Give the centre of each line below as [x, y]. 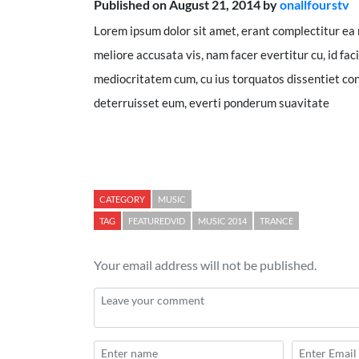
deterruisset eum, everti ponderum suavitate [212, 102]
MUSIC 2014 [222, 220]
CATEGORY [122, 199]
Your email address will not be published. [205, 264]
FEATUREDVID [157, 220]
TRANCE [276, 220]
